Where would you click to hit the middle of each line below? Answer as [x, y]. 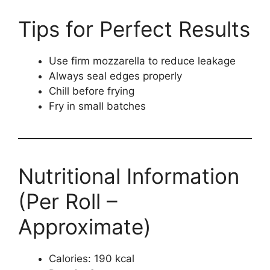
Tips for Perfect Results [134, 29]
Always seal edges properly [115, 76]
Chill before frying [92, 91]
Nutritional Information [129, 176]
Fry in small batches [97, 106]
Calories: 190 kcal [92, 259]
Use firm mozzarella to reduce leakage [142, 61]
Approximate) [85, 227]
